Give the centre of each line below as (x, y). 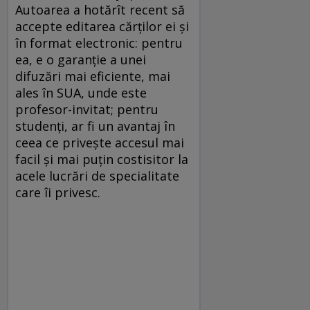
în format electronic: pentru (99, 43)
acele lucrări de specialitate (97, 175)
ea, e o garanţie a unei (81, 59)
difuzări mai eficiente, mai (93, 76)
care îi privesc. (60, 192)
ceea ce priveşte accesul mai (100, 142)
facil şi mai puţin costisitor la (102, 159)
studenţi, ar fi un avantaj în (95, 126)
